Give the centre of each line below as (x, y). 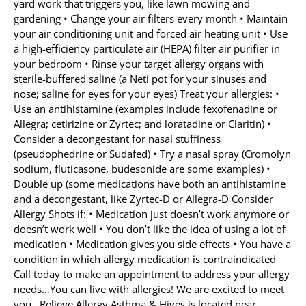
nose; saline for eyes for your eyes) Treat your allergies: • (147, 94)
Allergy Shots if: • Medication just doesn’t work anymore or (151, 214)
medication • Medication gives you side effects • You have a (152, 244)
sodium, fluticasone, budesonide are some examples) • (142, 169)
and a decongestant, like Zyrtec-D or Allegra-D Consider (143, 199)
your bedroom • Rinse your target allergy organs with (139, 64)
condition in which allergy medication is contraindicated (145, 259)
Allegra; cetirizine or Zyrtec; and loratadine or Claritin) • (142, 124)
